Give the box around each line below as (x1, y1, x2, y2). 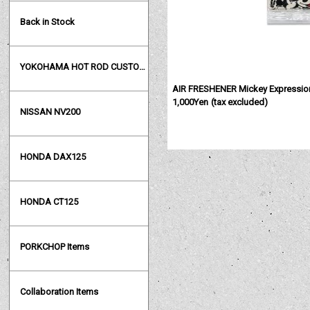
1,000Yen (172, 96, 209, 107)
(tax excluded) (210, 96, 268, 107)
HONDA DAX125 (20, 152, 86, 163)
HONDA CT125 (20, 197, 79, 208)
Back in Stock (20, 17, 75, 28)
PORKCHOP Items (20, 241, 90, 253)
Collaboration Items (20, 286, 99, 298)
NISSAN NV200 (20, 107, 81, 118)
